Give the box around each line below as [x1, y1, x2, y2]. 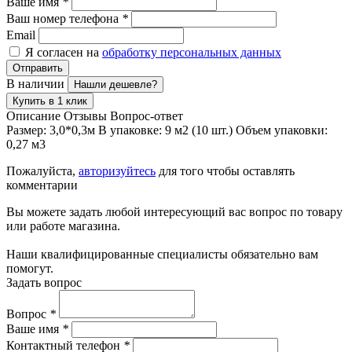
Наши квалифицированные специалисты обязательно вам [6, 247, 318, 261]
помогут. [6, 261, 53, 275]
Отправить [13, 61, 63, 74]
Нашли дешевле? [74, 78, 157, 90]
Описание [6, 108, 60, 123]
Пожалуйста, [6, 163, 79, 178]
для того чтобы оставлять [156, 163, 295, 178]
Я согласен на [25, 45, 102, 59]
